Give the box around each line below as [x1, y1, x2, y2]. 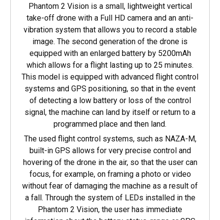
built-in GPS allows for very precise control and [29, 145, 191, 155]
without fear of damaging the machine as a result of [22, 181, 198, 191]
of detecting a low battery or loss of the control [29, 95, 191, 105]
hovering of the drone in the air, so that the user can [23, 157, 197, 167]
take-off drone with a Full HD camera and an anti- [27, 13, 193, 23]
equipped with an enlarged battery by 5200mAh [29, 48, 191, 58]
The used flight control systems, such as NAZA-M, [24, 134, 196, 143]
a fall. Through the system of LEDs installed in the [25, 192, 195, 202]
